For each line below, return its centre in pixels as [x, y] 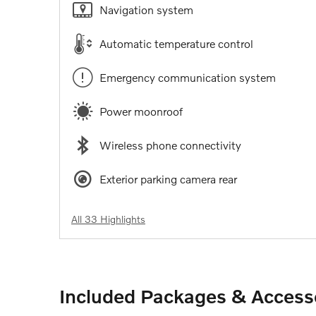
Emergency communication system [188, 77]
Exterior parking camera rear [168, 178]
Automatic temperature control [176, 43]
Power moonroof [141, 111]
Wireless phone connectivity [170, 145]
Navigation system [146, 9]
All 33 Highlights [108, 219]
